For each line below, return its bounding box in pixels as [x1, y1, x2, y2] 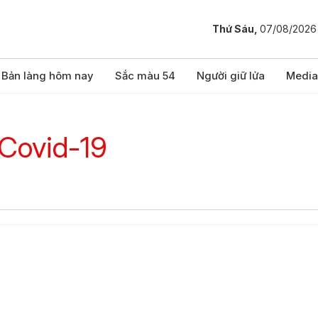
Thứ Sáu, [212, 23, 260, 35]
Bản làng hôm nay [1, 69, 94, 82]
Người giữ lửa [197, 69, 265, 82]
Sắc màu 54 [115, 69, 175, 82]
